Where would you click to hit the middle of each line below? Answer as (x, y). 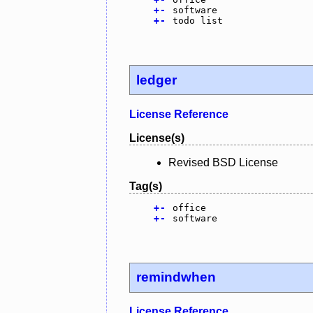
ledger (157, 80)
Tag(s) (146, 186)
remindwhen (176, 277)
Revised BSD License (223, 162)
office (189, 208)
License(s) (157, 138)
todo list (197, 21)
